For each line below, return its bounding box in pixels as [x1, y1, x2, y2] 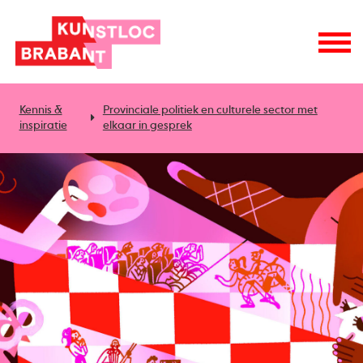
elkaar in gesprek [102, 119, 192, 131]
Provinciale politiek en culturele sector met [102, 104, 318, 116]
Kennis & [19, 104, 62, 116]
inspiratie [19, 119, 67, 131]
